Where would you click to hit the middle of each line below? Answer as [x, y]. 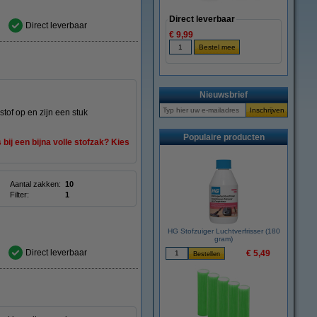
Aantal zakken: [35, 184]
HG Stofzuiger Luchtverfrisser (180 [224, 231]
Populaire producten [224, 137]
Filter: [19, 195]
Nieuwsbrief [224, 95]
